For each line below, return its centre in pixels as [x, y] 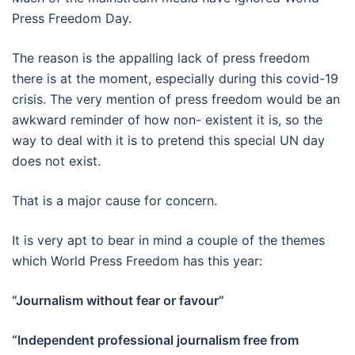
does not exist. [56, 160]
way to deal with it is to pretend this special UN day [168, 140]
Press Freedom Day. [72, 18]
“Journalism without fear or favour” [118, 300]
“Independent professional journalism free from [155, 340]
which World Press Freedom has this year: [137, 260]
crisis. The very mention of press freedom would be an [176, 99]
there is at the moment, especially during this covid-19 [175, 78]
